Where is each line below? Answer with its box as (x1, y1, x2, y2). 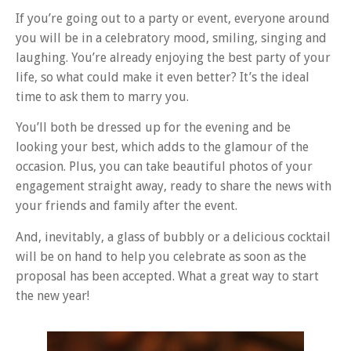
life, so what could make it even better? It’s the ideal (16, 70, 309, 85)
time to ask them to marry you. (16, 89, 189, 105)
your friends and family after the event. (16, 198, 237, 214)
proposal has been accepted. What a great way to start (16, 268, 319, 284)
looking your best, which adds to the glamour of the (16, 139, 309, 155)
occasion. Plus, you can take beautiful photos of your (16, 159, 313, 175)
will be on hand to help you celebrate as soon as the (16, 248, 306, 264)
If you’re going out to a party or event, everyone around (16, 11, 330, 27)
